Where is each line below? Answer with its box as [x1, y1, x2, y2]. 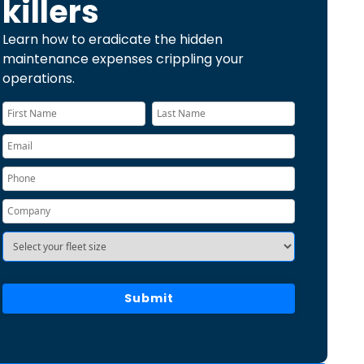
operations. [2, 69, 76, 88]
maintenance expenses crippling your [2, 50, 245, 68]
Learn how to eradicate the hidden [2, 30, 223, 49]
